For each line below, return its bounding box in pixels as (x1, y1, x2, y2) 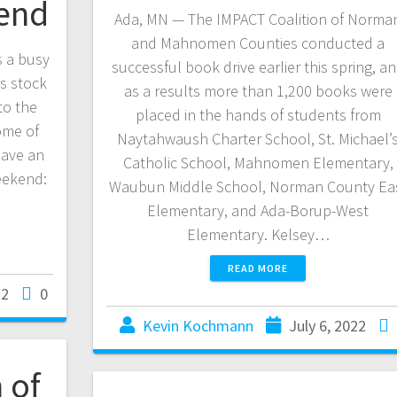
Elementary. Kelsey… (186, 224, 330, 245)
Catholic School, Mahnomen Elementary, (122, 152, 393, 174)
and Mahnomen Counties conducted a (131, 33, 385, 54)
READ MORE (228, 261, 289, 276)
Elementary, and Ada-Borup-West (147, 200, 370, 222)
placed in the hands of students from (135, 105, 381, 126)
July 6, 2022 (289, 315, 367, 337)
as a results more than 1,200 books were (123, 81, 393, 102)
